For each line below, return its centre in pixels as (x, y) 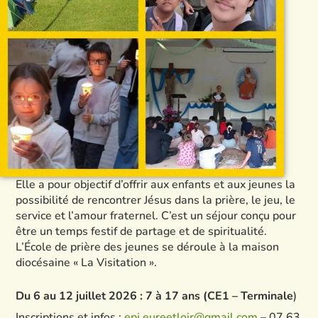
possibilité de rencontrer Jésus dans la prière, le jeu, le (156, 200)
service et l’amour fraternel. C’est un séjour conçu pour (156, 216)
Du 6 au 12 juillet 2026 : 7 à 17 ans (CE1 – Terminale (155, 296)
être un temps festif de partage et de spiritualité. (142, 231)
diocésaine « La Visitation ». (87, 263)
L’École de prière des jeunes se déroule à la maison (148, 247)
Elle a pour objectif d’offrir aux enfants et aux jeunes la (156, 185)
